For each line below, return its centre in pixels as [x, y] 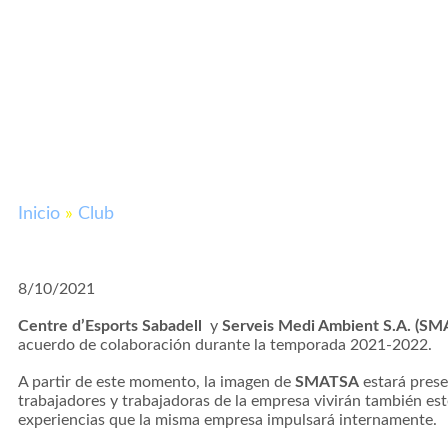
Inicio [39, 214]
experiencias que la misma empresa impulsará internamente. [227, 420]
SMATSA [327, 382]
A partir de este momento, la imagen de [156, 382]
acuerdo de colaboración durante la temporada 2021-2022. [225, 345]
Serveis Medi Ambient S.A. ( [320, 326]
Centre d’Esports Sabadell [110, 326]
